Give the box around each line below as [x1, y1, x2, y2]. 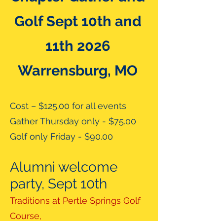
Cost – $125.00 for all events [10, 101, 126, 111]
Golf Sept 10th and [14, 13, 142, 30]
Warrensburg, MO [18, 62, 138, 79]
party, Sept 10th [10, 176, 107, 192]
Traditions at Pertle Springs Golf [10, 195, 141, 206]
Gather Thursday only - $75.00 [10, 116, 136, 126]
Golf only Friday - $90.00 [10, 131, 113, 142]
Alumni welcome [10, 159, 117, 175]
